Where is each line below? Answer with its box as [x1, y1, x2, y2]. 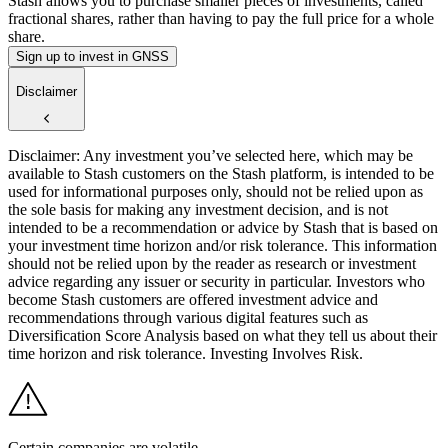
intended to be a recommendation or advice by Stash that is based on [8, 219, 438, 237]
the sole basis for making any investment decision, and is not [8, 201, 388, 219]
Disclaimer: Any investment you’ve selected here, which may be [8, 147, 413, 165]
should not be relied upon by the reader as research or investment [8, 255, 416, 273]
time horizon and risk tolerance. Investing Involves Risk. [8, 345, 363, 363]
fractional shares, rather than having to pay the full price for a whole [8, 10, 434, 28]
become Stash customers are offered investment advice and [8, 291, 378, 309]
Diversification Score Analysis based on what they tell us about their [8, 327, 437, 345]
